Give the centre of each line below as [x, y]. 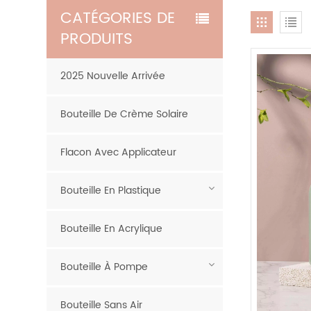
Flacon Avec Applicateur [119, 152]
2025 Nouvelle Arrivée [113, 76]
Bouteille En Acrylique [112, 229]
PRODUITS [97, 39]
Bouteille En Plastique [111, 191]
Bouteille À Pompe [104, 267]
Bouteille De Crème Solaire [125, 114]
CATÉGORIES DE [118, 18]
